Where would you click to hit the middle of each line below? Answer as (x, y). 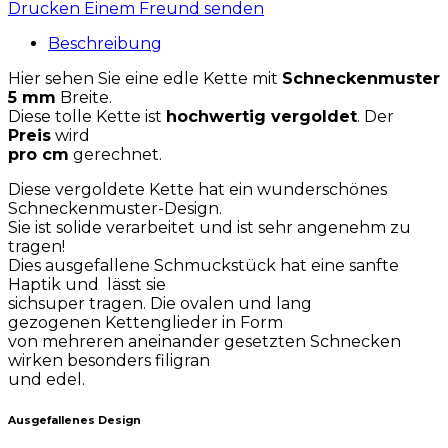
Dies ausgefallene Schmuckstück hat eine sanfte (203, 266)
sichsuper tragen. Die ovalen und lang (160, 304)
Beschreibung (105, 44)
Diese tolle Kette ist (87, 117)
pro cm (38, 155)
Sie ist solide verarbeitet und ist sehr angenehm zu (209, 228)
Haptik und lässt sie (87, 285)
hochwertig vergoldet (261, 117)
